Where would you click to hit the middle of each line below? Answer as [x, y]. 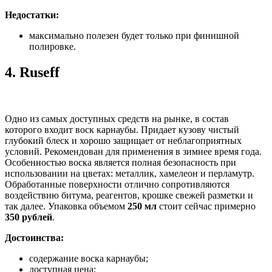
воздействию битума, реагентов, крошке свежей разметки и [129, 195]
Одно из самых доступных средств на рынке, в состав [117, 118]
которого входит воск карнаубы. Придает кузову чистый [122, 129]
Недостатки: [32, 15]
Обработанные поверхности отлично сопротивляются [117, 184]
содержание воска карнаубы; [89, 258]
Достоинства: [34, 237]
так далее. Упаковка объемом [66, 206]
